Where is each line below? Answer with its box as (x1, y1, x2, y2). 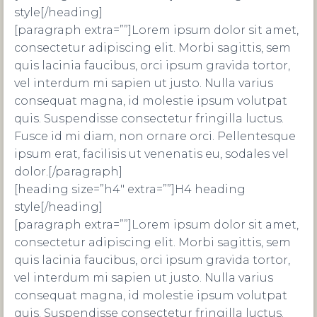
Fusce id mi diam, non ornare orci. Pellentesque (14, 129, 296, 143)
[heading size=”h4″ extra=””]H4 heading (14, 183, 246, 196)
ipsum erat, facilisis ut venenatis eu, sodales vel (14, 147, 289, 161)
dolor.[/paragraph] (14, 165, 122, 178)
